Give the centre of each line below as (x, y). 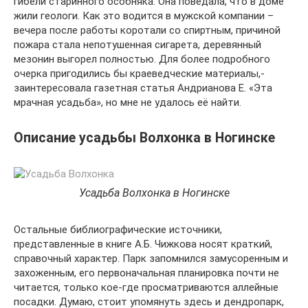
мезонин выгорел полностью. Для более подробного (142, 59)
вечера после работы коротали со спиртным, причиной (147, 31)
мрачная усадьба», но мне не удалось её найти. (128, 103)
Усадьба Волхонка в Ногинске (154, 193)
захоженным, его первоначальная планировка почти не (146, 273)
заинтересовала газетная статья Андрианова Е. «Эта (143, 88)
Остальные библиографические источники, (118, 230)
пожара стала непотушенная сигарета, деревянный (137, 45)
